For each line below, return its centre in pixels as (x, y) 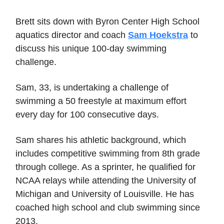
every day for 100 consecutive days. (87, 115)
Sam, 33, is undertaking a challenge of (92, 88)
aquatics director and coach (72, 35)
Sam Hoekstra (158, 35)
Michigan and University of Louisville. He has (105, 194)
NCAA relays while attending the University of (106, 181)
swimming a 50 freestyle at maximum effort (101, 101)
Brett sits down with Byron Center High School (107, 22)
